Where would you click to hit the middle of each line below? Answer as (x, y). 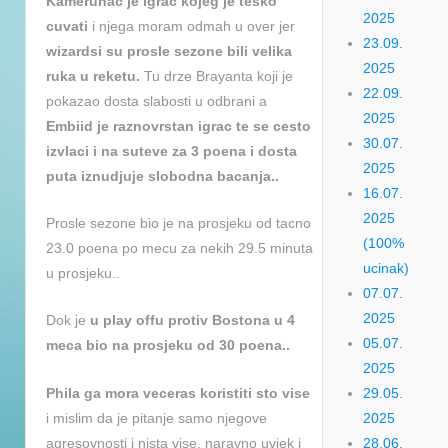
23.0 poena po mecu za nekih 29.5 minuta (179, 248)
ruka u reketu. (93, 75)
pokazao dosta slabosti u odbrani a (156, 100)
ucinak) (386, 268)
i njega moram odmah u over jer (191, 25)
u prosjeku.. (83, 273)
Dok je (68, 320)
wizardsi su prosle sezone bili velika (169, 50)
